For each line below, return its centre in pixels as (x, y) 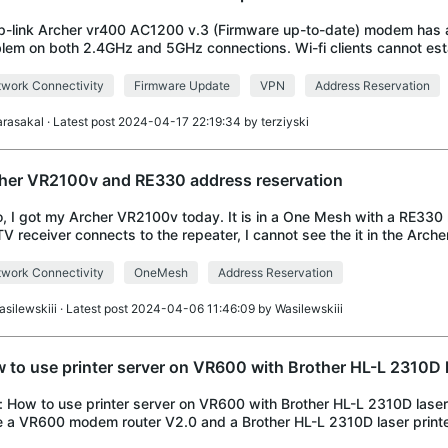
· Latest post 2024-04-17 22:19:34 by (152, 121)
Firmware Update (181, 85)
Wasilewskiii (308, 308)
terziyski (284, 121)
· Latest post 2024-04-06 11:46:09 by (165, 308)
